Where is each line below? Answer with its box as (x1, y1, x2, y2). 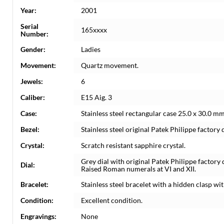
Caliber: (20, 93, 45, 101)
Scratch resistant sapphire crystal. (81, 141, 185, 149)
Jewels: (20, 77, 43, 85)
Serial (20, 22, 38, 30)
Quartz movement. (81, 61, 138, 69)
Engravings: (20, 212, 56, 220)
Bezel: (20, 125, 39, 133)
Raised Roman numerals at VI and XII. (81, 164, 196, 173)
